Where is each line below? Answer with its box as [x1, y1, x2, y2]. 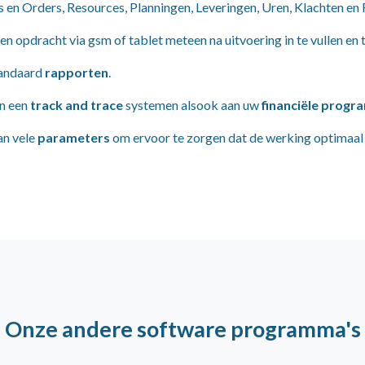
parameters [37, 130, 110, 145]
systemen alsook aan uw [125, 97, 262, 112]
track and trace [30, 97, 125, 112]
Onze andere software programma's [4, 315, 361, 342]
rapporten [45, 64, 108, 80]
